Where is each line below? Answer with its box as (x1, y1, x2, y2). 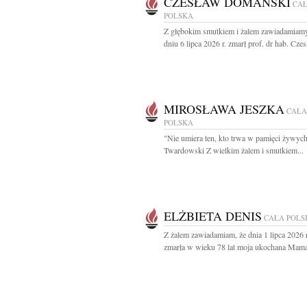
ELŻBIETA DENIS (164, 208, 262, 224)
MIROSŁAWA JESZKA (164, 101, 284, 117)
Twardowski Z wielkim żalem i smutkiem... (164, 145, 304, 156)
